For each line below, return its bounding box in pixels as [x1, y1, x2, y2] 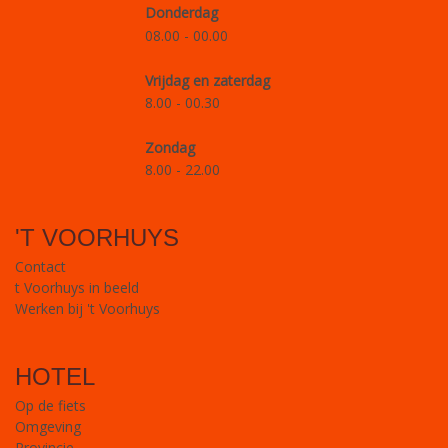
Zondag [145, 137, 195, 157]
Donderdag [145, 3, 218, 23]
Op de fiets [15, 395, 86, 415]
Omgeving [15, 416, 81, 436]
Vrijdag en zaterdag [145, 70, 270, 90]
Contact [15, 256, 66, 276]
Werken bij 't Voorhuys [15, 298, 160, 318]
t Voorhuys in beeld [15, 277, 139, 297]
